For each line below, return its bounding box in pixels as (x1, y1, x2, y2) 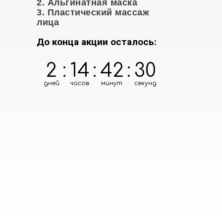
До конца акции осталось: (37, 36, 157, 48)
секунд (134, 80, 157, 87)
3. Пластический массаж (37, 7, 149, 17)
